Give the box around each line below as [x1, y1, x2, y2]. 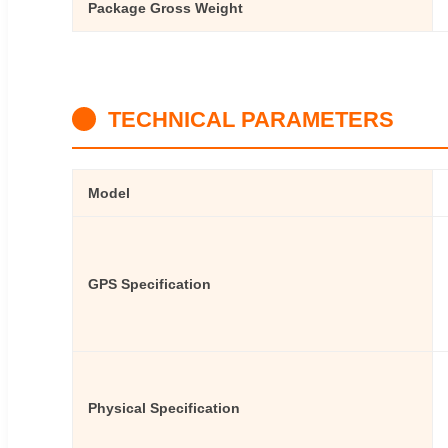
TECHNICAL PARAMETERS [108, 106, 394, 132]
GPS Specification [88, 275, 211, 292]
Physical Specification [88, 399, 240, 416]
